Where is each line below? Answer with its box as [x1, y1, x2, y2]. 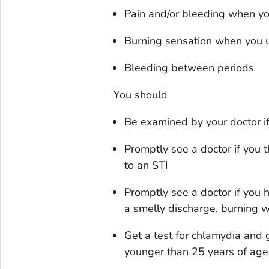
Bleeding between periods [124, 61, 254, 76]
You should [113, 88, 168, 103]
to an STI [124, 158, 168, 173]
